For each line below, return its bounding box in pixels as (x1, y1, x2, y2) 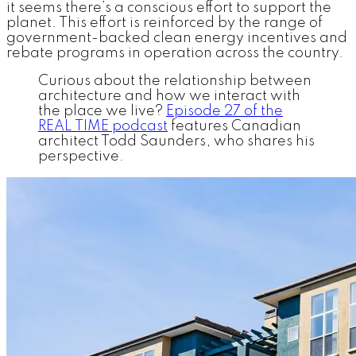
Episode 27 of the (166, 104, 283, 119)
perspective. (38, 149, 124, 164)
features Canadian (168, 119, 301, 134)
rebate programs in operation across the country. (6, 46, 346, 61)
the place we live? (38, 104, 166, 119)
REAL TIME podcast (38, 119, 168, 134)
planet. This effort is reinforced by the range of (6, 16, 323, 31)
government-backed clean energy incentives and (6, 31, 347, 46)
